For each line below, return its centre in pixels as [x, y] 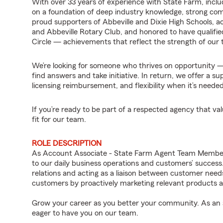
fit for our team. [59, 119]
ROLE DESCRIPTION [67, 143]
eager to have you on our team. [85, 213]
